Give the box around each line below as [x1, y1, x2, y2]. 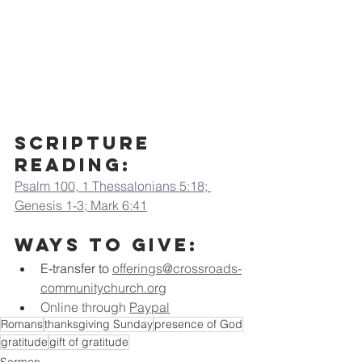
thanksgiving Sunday [44, 316, 153, 331]
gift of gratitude [49, 334, 128, 349]
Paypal [129, 298, 170, 315]
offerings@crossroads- [112, 259, 242, 276]
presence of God [154, 316, 242, 331]
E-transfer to [40, 259, 109, 276]
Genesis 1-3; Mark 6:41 [15, 196, 147, 213]
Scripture [15, 131, 158, 154]
